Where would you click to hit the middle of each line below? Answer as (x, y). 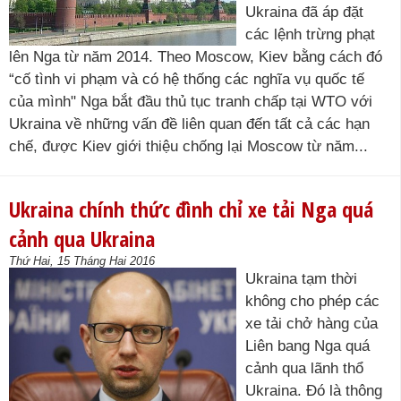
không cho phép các (312, 301)
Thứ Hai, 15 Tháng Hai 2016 (82, 261)
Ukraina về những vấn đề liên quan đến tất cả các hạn (189, 124)
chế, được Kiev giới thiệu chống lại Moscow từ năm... (188, 146)
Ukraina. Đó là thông (314, 391)
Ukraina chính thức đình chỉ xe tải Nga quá (191, 209)
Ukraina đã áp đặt (304, 12)
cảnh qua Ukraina (82, 239)
